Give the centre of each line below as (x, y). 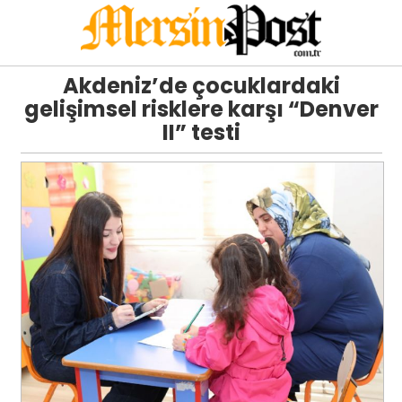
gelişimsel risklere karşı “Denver (201, 109)
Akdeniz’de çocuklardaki (201, 85)
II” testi (201, 132)
